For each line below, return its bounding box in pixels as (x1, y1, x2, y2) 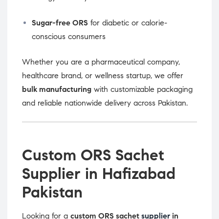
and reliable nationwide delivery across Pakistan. (22, 98, 188, 108)
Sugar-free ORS (32, 18, 88, 28)
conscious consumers (32, 32, 106, 42)
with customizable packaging (91, 85, 193, 94)
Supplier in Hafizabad (22, 164, 175, 184)
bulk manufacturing (22, 85, 91, 94)
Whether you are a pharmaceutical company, (22, 57, 180, 67)
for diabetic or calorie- (88, 18, 167, 28)
